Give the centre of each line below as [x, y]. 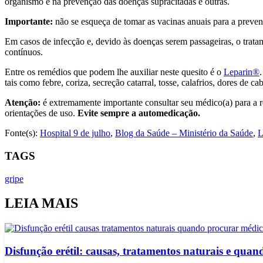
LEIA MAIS [41, 203]
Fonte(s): [22, 133]
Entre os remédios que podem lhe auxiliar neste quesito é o [114, 72]
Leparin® [242, 72]
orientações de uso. [41, 113]
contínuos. [24, 52]
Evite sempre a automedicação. [139, 113]
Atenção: [24, 103]
